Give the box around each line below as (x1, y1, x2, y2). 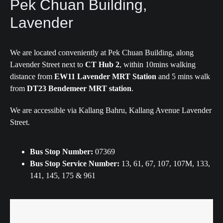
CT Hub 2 (85, 60, 119, 69)
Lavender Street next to (10, 60, 85, 69)
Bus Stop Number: (30, 147, 93, 156)
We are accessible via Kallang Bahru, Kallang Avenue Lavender (10, 106, 212, 114)
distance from (10, 72, 54, 81)
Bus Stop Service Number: (30, 159, 119, 168)
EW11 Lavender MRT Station (54, 72, 156, 81)
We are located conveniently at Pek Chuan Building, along (10, 48, 194, 57)
